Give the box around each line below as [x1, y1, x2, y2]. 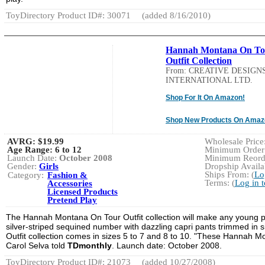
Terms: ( [204, 177, 235, 188]
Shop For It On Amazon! [166, 93, 245, 102]
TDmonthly [67, 240, 112, 250]
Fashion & [47, 170, 88, 180]
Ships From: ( [204, 169, 254, 179]
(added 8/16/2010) [140, 10, 211, 20]
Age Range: [7, 144, 55, 154]
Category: [8, 170, 44, 180]
